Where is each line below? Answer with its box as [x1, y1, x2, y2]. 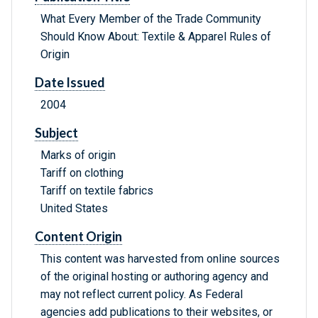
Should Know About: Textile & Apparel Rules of [40, 30, 271, 44]
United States [40, 202, 108, 216]
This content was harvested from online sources [40, 252, 280, 266]
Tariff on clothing [40, 166, 124, 180]
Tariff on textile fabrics [40, 184, 153, 198]
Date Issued [35, 75, 105, 91]
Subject [35, 125, 78, 141]
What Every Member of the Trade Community [40, 12, 261, 26]
